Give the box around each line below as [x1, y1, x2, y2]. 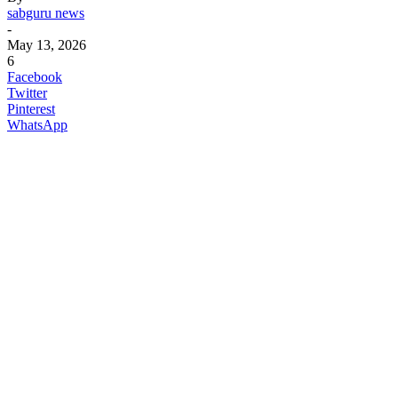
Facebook [7, 68, 62, 84]
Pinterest [7, 100, 55, 116]
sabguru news [7, 4, 84, 20]
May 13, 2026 [7, 36, 86, 52]
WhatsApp [7, 116, 68, 132]
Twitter [7, 84, 47, 100]
